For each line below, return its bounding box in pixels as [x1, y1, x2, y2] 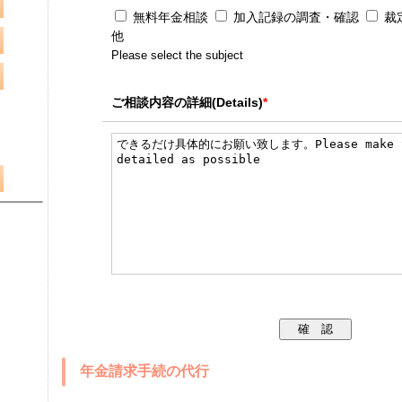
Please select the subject [110, 48, 243, 62]
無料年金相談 [128, 10, 212, 24]
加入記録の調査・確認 [229, 10, 363, 24]
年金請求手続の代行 [80, 363, 209, 379]
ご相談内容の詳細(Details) [110, 95, 263, 109]
